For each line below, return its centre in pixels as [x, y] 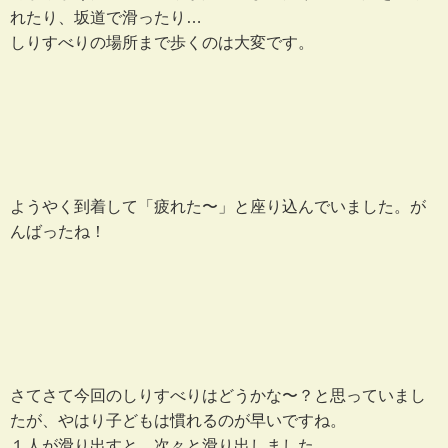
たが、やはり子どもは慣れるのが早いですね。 [178, 420]
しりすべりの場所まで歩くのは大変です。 [162, 42]
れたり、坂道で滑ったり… [106, 17]
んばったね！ [58, 231]
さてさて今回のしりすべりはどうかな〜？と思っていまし [218, 395]
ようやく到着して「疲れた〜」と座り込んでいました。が [218, 206]
